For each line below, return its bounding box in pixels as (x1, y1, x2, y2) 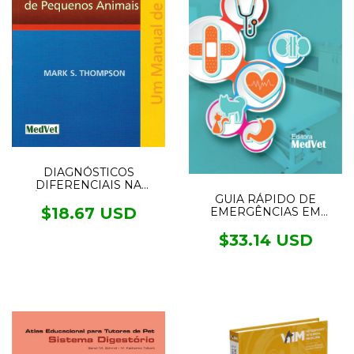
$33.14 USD (218, 231, 313, 250)
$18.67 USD (40, 203, 137, 223)
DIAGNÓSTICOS (43, 164, 134, 179)
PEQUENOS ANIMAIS (204, 217, 327, 232)
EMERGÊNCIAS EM (210, 205, 321, 220)
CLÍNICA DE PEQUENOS (18, 190, 159, 205)
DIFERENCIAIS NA (36, 177, 141, 192)
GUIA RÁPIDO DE (215, 192, 316, 207)
